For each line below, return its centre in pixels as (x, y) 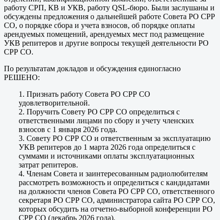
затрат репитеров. (48, 165)
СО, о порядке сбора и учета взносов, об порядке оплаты (99, 26)
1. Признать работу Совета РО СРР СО (84, 94)
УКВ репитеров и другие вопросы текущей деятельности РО (106, 43)
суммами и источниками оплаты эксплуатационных (107, 156)
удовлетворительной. (54, 103)
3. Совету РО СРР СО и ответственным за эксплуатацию (115, 138)
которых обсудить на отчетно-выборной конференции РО (116, 209)
